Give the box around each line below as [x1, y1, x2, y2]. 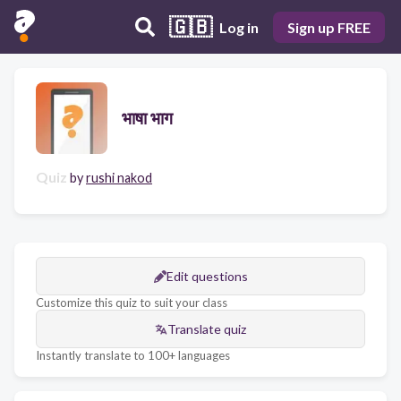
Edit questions [166, 269, 248, 284]
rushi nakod [86, 170, 152, 185]
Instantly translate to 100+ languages [36, 348, 230, 363]
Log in [219, 18, 259, 36]
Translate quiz [167, 321, 246, 337]
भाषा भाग [122, 107, 173, 128]
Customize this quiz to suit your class [36, 295, 227, 310]
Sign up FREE [287, 18, 371, 36]
